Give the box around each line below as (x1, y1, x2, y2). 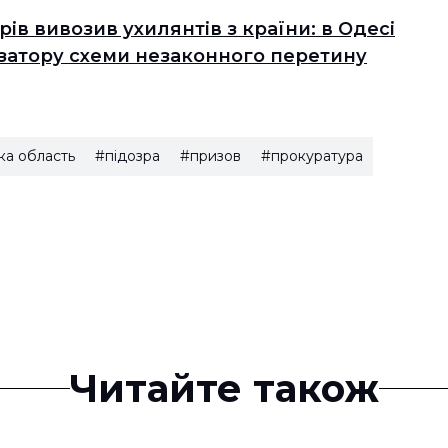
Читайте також (69, 364, 379, 412)
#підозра (95, 146, 160, 165)
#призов (180, 146, 241, 165)
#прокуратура (261, 146, 363, 165)
